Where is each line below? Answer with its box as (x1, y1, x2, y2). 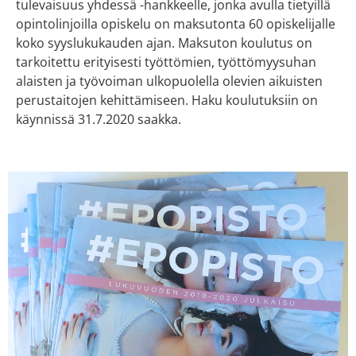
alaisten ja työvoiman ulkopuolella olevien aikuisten (16, 72, 323, 91)
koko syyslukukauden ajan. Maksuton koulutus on (16, 34, 312, 52)
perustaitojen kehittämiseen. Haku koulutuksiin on (16, 91, 318, 110)
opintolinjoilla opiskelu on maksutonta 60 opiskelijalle (16, 15, 335, 33)
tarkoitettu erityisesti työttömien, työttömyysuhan (16, 53, 316, 72)
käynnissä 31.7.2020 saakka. (16, 110, 181, 129)
